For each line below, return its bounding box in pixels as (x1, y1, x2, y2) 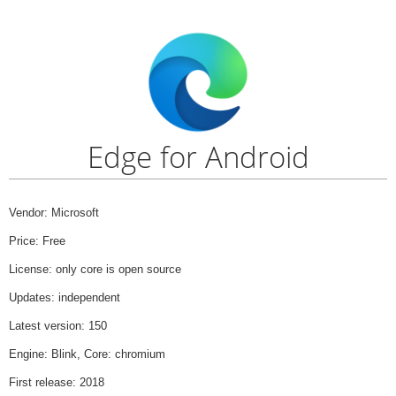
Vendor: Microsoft (9, 205, 99, 219)
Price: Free (9, 233, 65, 247)
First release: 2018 (9, 375, 104, 389)
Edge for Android (87, 137, 309, 178)
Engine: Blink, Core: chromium (9, 346, 165, 361)
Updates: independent (9, 290, 120, 304)
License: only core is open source (9, 262, 181, 276)
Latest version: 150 (9, 318, 107, 332)
